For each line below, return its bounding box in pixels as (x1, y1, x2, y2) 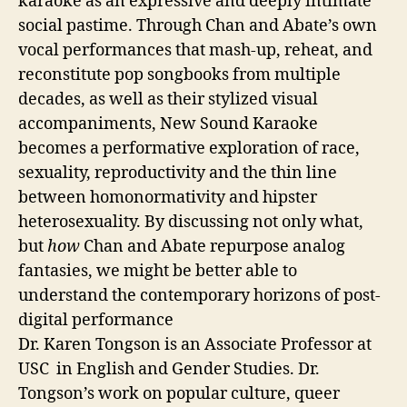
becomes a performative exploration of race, (18, 137, 360, 159)
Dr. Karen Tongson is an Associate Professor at (18, 333, 372, 355)
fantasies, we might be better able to (18, 260, 297, 282)
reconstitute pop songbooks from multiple (18, 64, 341, 85)
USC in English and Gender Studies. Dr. (18, 358, 320, 380)
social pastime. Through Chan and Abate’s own (18, 15, 377, 36)
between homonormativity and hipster (18, 186, 317, 208)
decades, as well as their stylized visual (18, 88, 318, 110)
